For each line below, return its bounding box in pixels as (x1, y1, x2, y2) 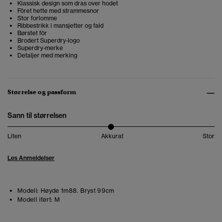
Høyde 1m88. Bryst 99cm (39, 187, 114, 195)
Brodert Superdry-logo (17, 37, 80, 45)
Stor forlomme (17, 14, 57, 22)
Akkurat (101, 132, 123, 140)
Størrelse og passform (7, 88, 76, 97)
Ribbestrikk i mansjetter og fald (17, 22, 104, 30)
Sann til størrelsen (7, 111, 66, 120)
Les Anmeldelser (7, 154, 55, 162)
